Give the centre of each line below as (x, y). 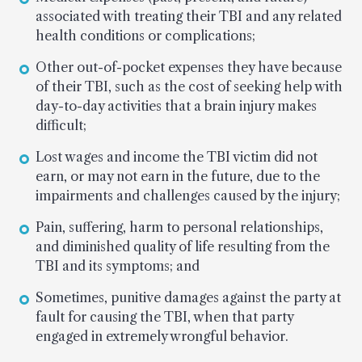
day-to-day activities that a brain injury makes (176, 105)
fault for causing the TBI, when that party (164, 316)
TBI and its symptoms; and (118, 265)
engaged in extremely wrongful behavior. (162, 336)
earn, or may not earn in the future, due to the (178, 176)
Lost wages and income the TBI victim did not (177, 156)
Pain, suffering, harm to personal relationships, (179, 227)
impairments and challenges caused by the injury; (188, 195)
